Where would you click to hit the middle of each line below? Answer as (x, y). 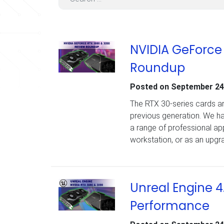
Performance (169, 206)
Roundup (157, 68)
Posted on (150, 87)
